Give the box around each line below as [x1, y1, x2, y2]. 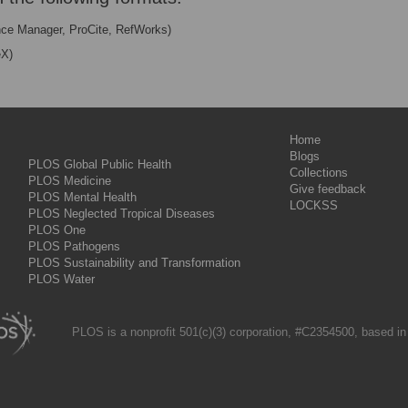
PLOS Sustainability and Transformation [28, 256, 240, 270]
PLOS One [28, 223, 86, 237]
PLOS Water [28, 272, 95, 286]
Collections [290, 166, 348, 179]
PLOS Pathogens [28, 240, 120, 253]
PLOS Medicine [28, 174, 111, 188]
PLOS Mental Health [28, 190, 137, 204]
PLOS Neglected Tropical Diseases [28, 207, 215, 220]
